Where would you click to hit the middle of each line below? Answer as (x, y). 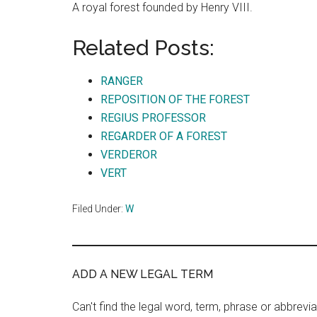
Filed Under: (99, 209)
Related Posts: (143, 48)
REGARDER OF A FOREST (164, 136)
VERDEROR (129, 155)
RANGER (122, 81)
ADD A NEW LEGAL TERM (143, 274)
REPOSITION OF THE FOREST (175, 99)
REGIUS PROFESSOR (153, 118)
